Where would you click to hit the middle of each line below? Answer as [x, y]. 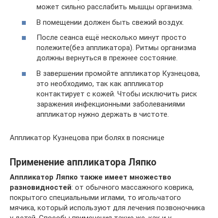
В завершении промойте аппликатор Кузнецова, [118, 73]
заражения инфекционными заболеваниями [111, 104]
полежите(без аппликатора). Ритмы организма [116, 48]
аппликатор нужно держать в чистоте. [103, 114]
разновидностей [41, 187]
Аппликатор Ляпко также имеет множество [91, 177]
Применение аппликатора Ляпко [83, 162]
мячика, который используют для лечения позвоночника [107, 208]
